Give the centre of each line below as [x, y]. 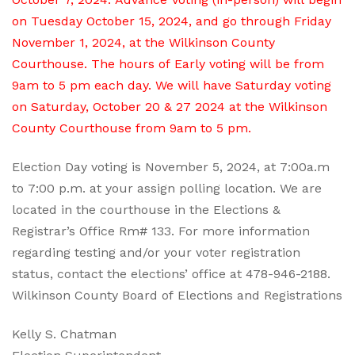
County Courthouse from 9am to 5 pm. [132, 128]
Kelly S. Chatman [64, 334]
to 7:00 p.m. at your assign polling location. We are [167, 188]
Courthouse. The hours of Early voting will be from [168, 64]
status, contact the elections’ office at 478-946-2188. [171, 274]
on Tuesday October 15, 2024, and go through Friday [172, 21]
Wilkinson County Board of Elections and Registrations [177, 295]
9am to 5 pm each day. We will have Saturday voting [172, 85]
